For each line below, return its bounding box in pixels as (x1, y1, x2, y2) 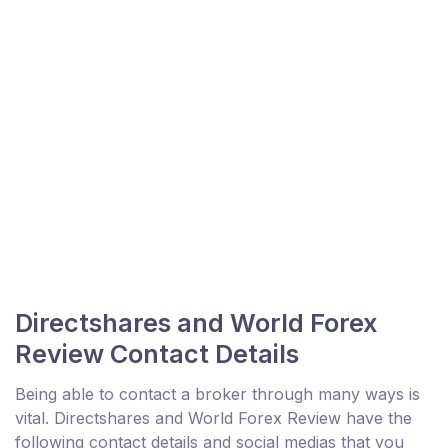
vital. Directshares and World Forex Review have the (15, 408, 412, 429)
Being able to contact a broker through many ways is (15, 384, 420, 405)
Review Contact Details (15, 339, 299, 370)
